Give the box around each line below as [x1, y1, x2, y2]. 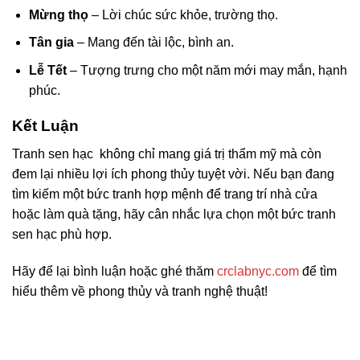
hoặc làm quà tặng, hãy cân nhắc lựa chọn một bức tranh [12, 207, 336, 222]
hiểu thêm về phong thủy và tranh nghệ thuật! [12, 284, 268, 298]
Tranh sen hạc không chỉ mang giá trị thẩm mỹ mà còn [12, 147, 321, 162]
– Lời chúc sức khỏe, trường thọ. [88, 7, 278, 22]
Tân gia [28, 35, 74, 50]
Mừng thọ [28, 7, 88, 22]
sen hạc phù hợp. [12, 227, 112, 242]
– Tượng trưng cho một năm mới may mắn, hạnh [66, 63, 347, 77]
